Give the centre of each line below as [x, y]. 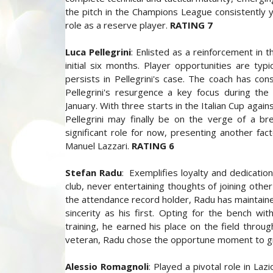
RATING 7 [191, 25]
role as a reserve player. [118, 25]
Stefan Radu [94, 172]
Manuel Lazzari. [98, 146]
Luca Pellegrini [98, 52]
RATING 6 [153, 146]
